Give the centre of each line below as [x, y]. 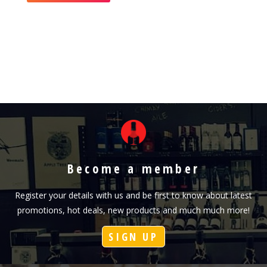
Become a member [133, 168]
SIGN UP [133, 237]
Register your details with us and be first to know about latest [133, 195]
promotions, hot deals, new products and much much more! [133, 210]
